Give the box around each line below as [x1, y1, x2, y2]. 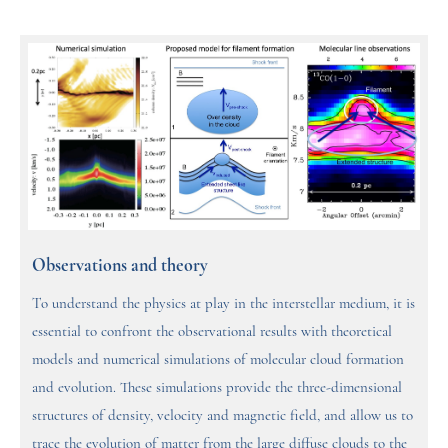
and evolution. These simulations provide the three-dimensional [32, 380, 402, 396]
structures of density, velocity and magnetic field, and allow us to [32, 408, 413, 424]
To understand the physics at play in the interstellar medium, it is [32, 296, 415, 312]
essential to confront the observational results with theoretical [32, 324, 392, 340]
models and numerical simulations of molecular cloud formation [32, 352, 404, 368]
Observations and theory [32, 256, 208, 276]
